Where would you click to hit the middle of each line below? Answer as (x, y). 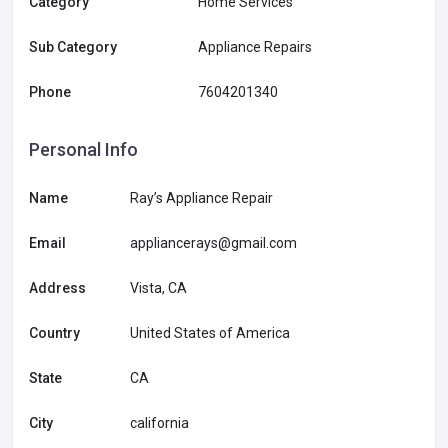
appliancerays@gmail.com (213, 242)
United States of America (210, 332)
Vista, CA (158, 287)
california (159, 422)
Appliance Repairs (255, 46)
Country (54, 332)
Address (57, 287)
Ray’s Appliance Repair (201, 197)
